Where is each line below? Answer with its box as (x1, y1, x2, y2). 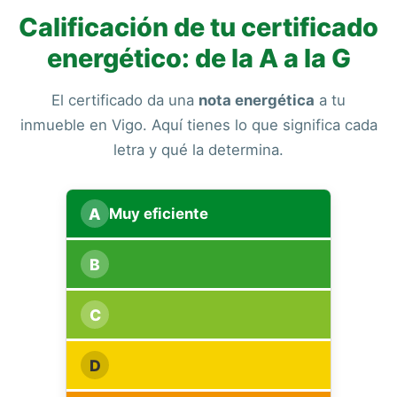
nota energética (198, 91, 315, 109)
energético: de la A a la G (46, 43, 351, 74)
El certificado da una (51, 91, 198, 109)
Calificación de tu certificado (19, 12, 378, 43)
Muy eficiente (109, 205, 208, 222)
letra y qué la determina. (113, 141, 284, 159)
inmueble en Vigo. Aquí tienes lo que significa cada (19, 116, 378, 134)
